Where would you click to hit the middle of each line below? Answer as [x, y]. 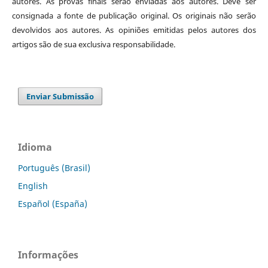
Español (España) [53, 204]
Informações [48, 255]
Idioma [35, 147]
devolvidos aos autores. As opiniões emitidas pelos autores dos [134, 30]
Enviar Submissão [60, 97]
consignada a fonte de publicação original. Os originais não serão [134, 16]
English [33, 186]
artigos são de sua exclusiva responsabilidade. [93, 45]
